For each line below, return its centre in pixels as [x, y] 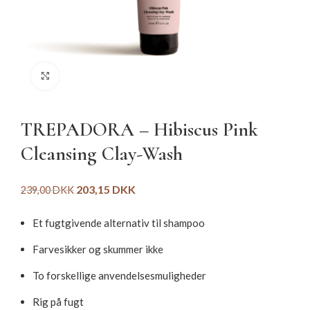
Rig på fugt [58, 302]
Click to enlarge [94, 76]
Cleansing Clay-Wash [102, 154]
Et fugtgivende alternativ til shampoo [119, 223]
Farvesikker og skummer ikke [98, 249]
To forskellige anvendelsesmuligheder [119, 275]
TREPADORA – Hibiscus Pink [139, 129]
